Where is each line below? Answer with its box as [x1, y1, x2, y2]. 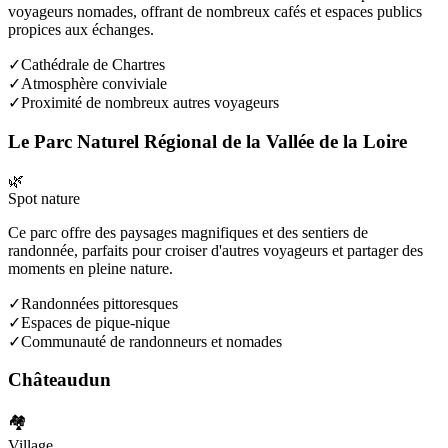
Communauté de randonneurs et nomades [21, 332, 282, 350]
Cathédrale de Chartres [21, 56, 165, 74]
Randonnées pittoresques [21, 294, 178, 312]
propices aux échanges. [8, 21, 154, 39]
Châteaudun [8, 369, 111, 391]
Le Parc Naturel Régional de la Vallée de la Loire [8, 131, 407, 152]
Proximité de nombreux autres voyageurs [21, 94, 279, 112]
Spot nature [8, 189, 80, 207]
